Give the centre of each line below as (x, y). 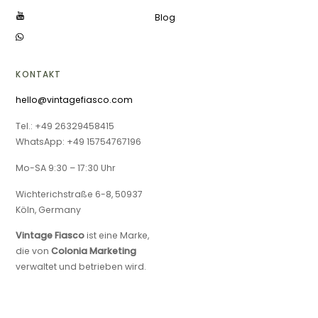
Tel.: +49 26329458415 (65, 126)
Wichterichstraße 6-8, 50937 (79, 194)
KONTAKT (39, 74)
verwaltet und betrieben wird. (81, 267)
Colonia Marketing (94, 251)
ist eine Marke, (117, 236)
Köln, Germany (49, 209)
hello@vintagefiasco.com (75, 100)
